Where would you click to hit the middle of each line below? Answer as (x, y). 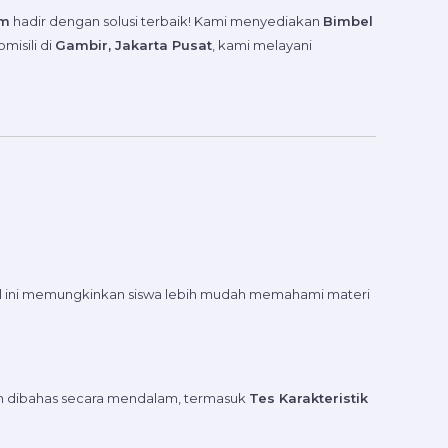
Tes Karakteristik (308, 397)
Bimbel (348, 21)
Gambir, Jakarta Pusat (133, 45)
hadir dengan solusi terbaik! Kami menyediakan (166, 21)
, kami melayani (262, 45)
